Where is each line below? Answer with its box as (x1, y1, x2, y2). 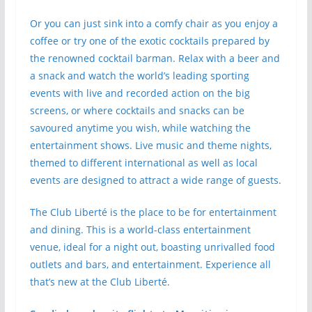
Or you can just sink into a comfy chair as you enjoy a (29, 17, 278, 30)
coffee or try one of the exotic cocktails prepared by (29, 34, 270, 47)
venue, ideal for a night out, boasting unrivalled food (29, 240, 275, 253)
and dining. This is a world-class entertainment (29, 223, 251, 236)
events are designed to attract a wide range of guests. (29, 173, 281, 187)
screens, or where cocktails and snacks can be (29, 104, 244, 117)
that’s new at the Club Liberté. (29, 275, 170, 288)
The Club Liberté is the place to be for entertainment (29, 205, 276, 219)
